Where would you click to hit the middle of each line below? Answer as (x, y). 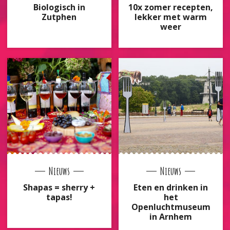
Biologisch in (59, 7)
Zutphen (59, 17)
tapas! (59, 197)
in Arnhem (171, 216)
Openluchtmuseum (171, 207)
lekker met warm (171, 17)
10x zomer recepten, (171, 7)
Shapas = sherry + (59, 187)
